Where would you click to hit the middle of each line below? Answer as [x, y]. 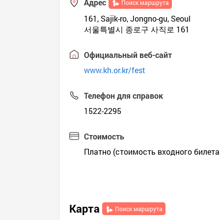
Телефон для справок [124, 96]
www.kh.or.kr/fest [115, 70]
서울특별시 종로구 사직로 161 [137, 29]
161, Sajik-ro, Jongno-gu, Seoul [137, 18]
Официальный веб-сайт [128, 55]
